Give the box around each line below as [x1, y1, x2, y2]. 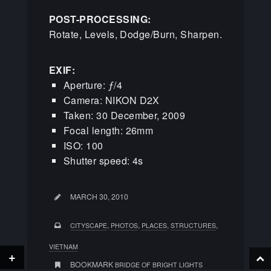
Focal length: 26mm [63, 123, 154, 137]
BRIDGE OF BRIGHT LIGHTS [114, 260, 203, 270]
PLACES [141, 220, 167, 230]
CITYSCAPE [70, 220, 107, 230]
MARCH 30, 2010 [70, 191, 128, 202]
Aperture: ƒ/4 [63, 77, 123, 92]
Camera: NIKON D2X [63, 93, 160, 107]
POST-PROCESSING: [48, 11, 151, 26]
